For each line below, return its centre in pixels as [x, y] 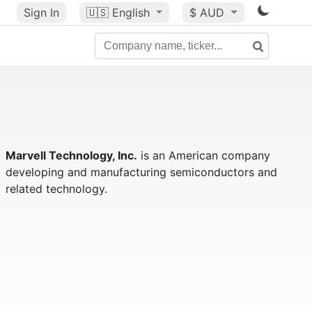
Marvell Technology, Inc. [71, 155]
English [131, 13]
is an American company [203, 155]
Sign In [41, 13]
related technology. [56, 189]
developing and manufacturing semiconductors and [141, 172]
